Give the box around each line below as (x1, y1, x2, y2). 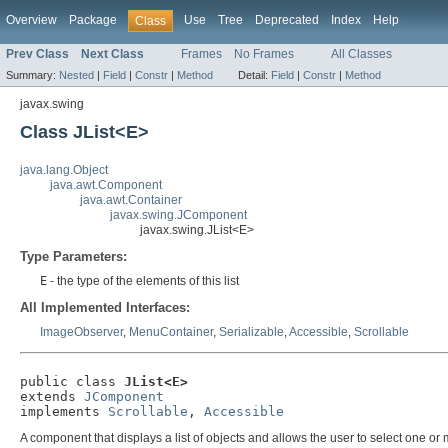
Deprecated (255, 13, 319, 27)
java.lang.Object (20, 163, 108, 178)
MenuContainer (129, 325, 213, 340)
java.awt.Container (80, 193, 182, 208)
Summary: (6, 69, 59, 82)
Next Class (81, 47, 144, 62)
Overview (6, 13, 57, 27)
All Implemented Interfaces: (20, 300, 190, 316)
